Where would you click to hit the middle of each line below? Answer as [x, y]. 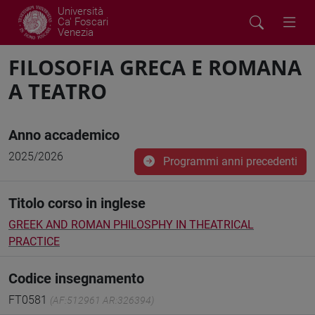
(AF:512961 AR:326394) [102, 300]
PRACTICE [34, 242]
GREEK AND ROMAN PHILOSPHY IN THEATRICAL [131, 225]
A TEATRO [58, 91]
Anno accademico [64, 135]
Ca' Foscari [83, 22]
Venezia [76, 32]
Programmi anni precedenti [229, 161]
